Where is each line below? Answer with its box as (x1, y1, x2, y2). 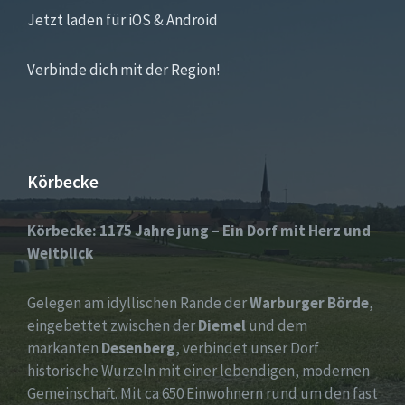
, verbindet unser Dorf (175, 338, 319, 359)
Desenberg (101, 338, 175, 359)
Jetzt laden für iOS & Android (27, 10, 218, 31)
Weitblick (27, 243, 93, 264)
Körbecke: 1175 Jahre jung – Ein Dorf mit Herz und (27, 221, 371, 241)
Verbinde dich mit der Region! (27, 60, 221, 80)
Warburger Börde (250, 293, 369, 314)
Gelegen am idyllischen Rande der (27, 293, 250, 314)
